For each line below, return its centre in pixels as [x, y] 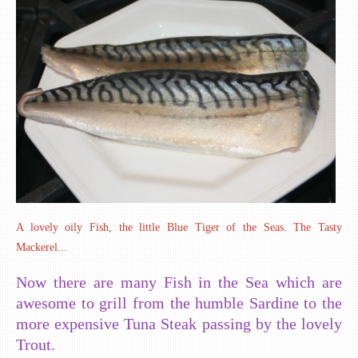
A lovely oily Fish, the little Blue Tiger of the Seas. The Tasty [179, 228]
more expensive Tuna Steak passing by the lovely [179, 324]
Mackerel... [42, 248]
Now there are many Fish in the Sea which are [179, 282]
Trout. [36, 345]
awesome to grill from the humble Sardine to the [179, 303]
